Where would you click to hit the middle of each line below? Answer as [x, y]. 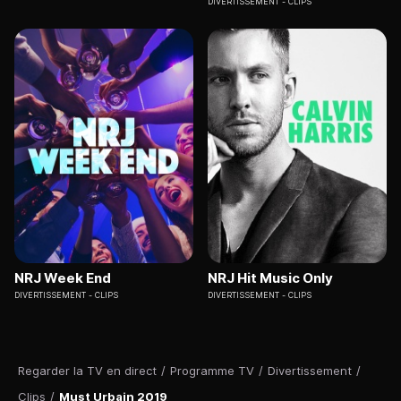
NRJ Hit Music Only [270, 278]
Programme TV [212, 371]
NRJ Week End [63, 278]
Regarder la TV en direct [87, 371]
